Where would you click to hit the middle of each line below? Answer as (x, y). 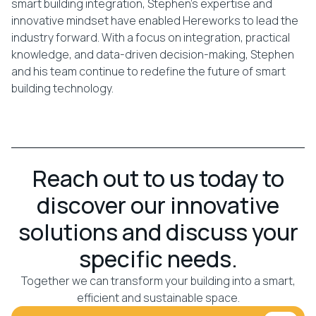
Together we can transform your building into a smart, (158, 281)
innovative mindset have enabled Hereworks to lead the (155, 21)
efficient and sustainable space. (158, 298)
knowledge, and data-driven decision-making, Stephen (153, 55)
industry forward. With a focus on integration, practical (151, 38)
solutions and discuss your (158, 232)
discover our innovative (158, 206)
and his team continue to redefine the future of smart (148, 72)
